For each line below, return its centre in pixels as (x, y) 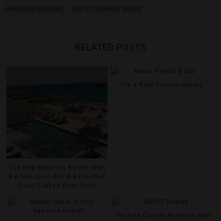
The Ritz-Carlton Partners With (163, 215)
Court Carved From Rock (57, 185)
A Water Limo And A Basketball (57, 176)
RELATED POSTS (110, 47)
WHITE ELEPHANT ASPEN (107, 9)
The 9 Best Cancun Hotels (161, 85)
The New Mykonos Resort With (57, 167)
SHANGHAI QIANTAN (34, 9)
